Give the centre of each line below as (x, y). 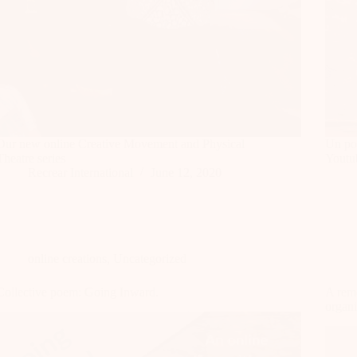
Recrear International (81, 172)
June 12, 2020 (186, 172)
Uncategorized (150, 258)
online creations (68, 258)
